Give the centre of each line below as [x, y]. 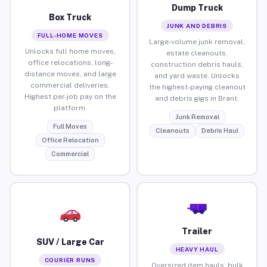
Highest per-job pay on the [70, 96]
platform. [70, 108]
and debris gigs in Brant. [197, 98]
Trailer [197, 231]
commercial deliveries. [70, 85]
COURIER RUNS [70, 260]
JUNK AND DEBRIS [197, 25]
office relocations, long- [70, 62]
